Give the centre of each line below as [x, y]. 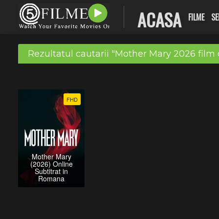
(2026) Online [51, 164]
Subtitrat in [52, 171]
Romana [52, 178]
